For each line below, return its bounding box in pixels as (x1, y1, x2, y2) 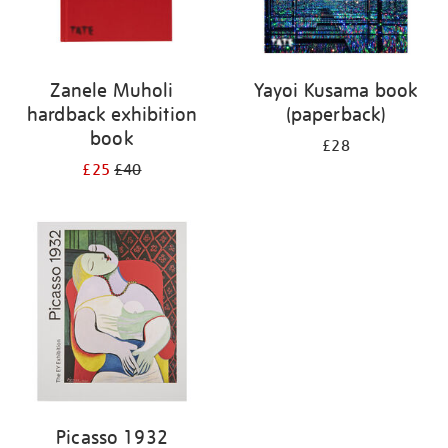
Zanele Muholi (50, 78, 174, 102)
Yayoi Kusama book (253, 78, 419, 102)
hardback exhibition (26, 102, 198, 126)
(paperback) (285, 102, 387, 126)
